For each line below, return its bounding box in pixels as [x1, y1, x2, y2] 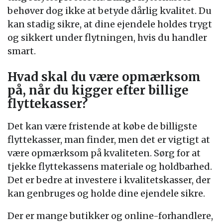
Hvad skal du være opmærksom [7, 69, 201, 85]
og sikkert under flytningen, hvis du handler [7, 32, 207, 43]
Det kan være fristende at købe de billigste [7, 120, 197, 132]
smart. [7, 45, 36, 57]
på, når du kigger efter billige [7, 83, 189, 98]
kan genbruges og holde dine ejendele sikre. [7, 188, 205, 199]
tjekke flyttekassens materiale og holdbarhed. [7, 161, 212, 172]
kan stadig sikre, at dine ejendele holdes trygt [7, 18, 212, 30]
